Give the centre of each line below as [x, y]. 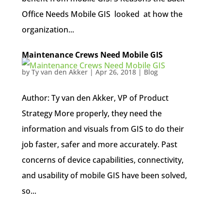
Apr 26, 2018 [116, 72]
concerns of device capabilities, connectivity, [102, 160]
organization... [48, 30]
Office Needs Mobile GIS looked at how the [102, 14]
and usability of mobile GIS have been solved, [104, 175]
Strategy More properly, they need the [92, 113]
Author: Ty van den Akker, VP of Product [95, 98]
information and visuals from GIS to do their [103, 129]
